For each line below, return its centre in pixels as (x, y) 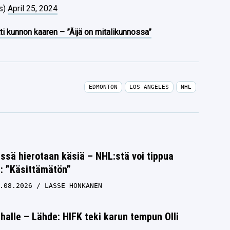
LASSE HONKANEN (73, 185)
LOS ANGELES (149, 87)
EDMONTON (103, 87)
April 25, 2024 (33, 8)
